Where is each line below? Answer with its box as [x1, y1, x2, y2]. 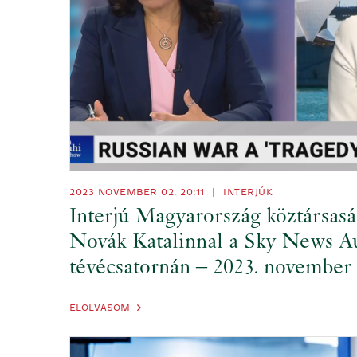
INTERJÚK [223, 186, 273, 197]
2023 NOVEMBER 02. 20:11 [69, 186, 208, 197]
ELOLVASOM [69, 302, 130, 312]
